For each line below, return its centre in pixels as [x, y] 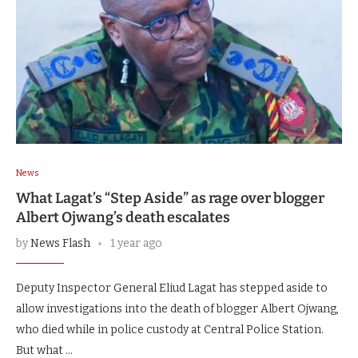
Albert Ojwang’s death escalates [123, 218]
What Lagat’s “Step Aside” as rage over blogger [170, 199]
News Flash [60, 244]
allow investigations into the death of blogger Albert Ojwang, [177, 309]
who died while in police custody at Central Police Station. [170, 330]
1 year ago [136, 244]
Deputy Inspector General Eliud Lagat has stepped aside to [172, 288]
